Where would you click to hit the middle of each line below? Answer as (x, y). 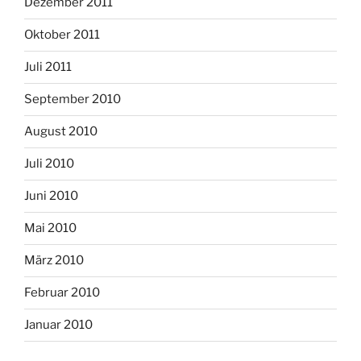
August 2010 (61, 132)
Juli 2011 (48, 67)
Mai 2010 (50, 228)
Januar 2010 (58, 325)
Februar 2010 (62, 293)
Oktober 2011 (62, 35)
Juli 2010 (49, 164)
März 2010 (54, 261)
